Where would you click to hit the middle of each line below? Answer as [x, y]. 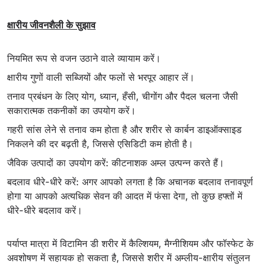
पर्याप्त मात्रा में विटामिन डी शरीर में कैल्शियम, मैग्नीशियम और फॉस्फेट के [130, 243]
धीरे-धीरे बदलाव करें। [45, 210]
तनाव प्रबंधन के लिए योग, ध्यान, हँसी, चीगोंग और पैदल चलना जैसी [123, 96]
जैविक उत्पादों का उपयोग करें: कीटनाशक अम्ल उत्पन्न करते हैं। [116, 162]
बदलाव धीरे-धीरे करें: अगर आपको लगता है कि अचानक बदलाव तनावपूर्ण [130, 181]
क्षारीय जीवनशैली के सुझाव [51, 25]
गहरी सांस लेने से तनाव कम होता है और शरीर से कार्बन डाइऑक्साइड [124, 129]
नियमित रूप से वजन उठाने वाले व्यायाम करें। [84, 58]
